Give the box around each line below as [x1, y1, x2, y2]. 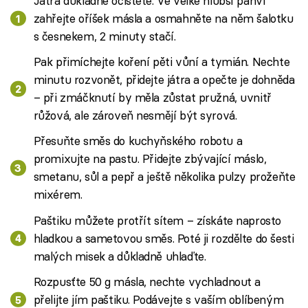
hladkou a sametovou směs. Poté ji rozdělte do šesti [33, 230, 294, 245]
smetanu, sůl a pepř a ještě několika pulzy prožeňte [33, 169, 296, 184]
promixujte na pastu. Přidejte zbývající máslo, [33, 151, 267, 166]
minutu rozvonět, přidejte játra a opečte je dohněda [33, 72, 295, 87]
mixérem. [33, 187, 82, 202]
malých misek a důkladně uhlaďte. [33, 248, 206, 263]
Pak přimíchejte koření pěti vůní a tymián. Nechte [33, 54, 290, 69]
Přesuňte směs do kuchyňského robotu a [33, 133, 243, 148]
